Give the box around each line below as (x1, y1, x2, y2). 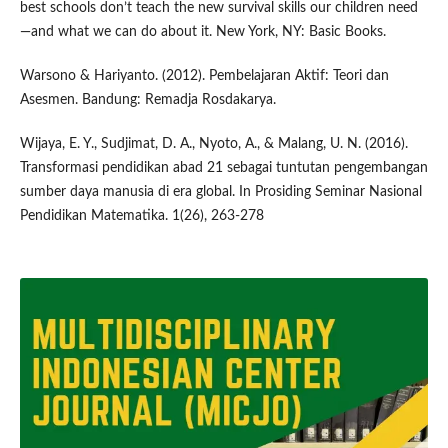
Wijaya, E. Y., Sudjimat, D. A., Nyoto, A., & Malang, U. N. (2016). (19, 136, 408, 151)
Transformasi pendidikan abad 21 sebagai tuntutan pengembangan (19, 160, 428, 175)
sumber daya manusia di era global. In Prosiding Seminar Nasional (19, 184, 422, 199)
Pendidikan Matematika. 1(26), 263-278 (19, 208, 264, 223)
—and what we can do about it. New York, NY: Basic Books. (19, 24, 386, 39)
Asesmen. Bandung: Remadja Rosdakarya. (19, 92, 276, 107)
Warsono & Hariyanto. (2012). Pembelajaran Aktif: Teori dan (19, 68, 389, 83)
